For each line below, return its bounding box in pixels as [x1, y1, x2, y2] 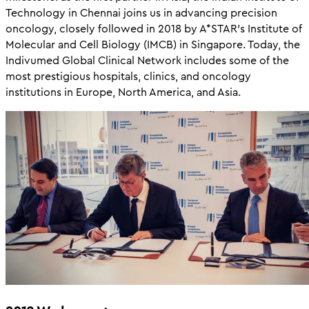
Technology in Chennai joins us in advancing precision [6, 5, 277, 21]
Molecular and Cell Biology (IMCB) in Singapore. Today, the [6, 37, 300, 53]
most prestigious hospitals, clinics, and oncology [6, 68, 251, 85]
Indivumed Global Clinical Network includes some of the [6, 52, 289, 69]
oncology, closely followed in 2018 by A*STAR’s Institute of [6, 21, 302, 37]
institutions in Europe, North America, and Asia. [6, 84, 241, 101]
